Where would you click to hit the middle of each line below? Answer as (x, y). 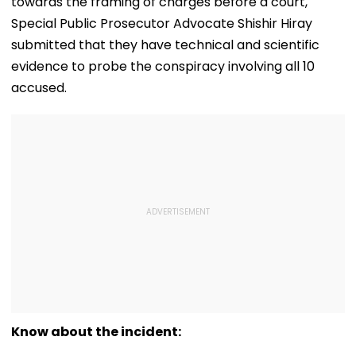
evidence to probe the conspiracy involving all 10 (163, 66)
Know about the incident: (96, 331)
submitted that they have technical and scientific (165, 44)
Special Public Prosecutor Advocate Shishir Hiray (162, 23)
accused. (39, 87)
